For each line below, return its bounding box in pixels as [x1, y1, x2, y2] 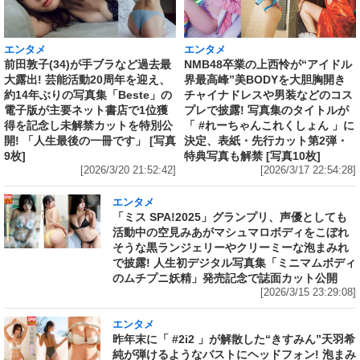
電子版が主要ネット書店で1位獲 [4, 104, 168, 117]
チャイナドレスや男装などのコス [184, 88, 353, 102]
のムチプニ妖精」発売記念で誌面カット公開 [112, 272, 337, 284]
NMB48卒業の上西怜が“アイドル [184, 58, 352, 72]
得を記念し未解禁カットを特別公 [4, 119, 173, 133]
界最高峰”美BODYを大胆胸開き [184, 73, 346, 87]
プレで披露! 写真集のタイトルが [184, 104, 349, 117]
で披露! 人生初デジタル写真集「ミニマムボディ [112, 256, 356, 269]
